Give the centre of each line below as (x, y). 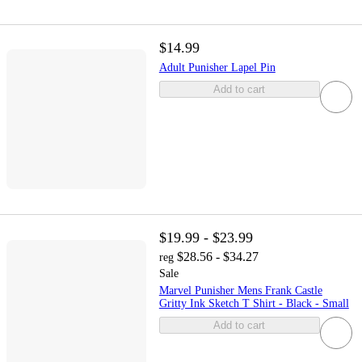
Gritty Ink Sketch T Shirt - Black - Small (254, 303)
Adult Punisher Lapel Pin (217, 67)
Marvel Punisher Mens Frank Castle (240, 290)
